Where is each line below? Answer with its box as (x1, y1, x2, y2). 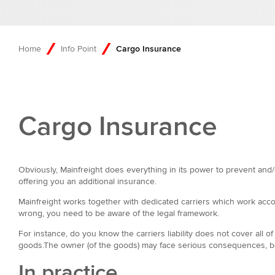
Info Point (61, 44, 96, 55)
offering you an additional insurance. (18, 176, 157, 187)
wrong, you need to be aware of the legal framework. (18, 208, 219, 219)
